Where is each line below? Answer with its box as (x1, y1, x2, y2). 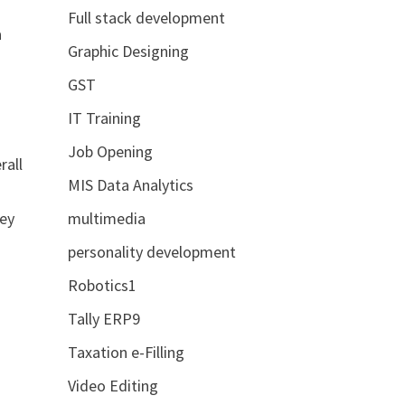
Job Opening (67, 141, 153, 162)
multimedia (67, 208, 146, 229)
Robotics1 (67, 275, 137, 296)
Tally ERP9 (67, 308, 140, 329)
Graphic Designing (67, 41, 189, 61)
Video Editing (67, 375, 158, 396)
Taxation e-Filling (67, 342, 184, 363)
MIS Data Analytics (67, 174, 193, 195)
